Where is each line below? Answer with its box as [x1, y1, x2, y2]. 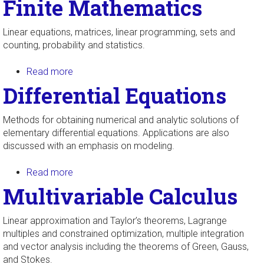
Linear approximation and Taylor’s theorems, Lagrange [3, 215, 227, 226]
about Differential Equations [73, 167, 186, 178]
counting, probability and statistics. [3, 39, 145, 51]
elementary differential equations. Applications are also [3, 127, 229, 138]
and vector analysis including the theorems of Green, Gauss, [3, 241, 249, 252]
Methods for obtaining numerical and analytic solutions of [3, 114, 239, 126]
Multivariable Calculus [3, 182, 237, 210]
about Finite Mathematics [73, 66, 178, 77]
